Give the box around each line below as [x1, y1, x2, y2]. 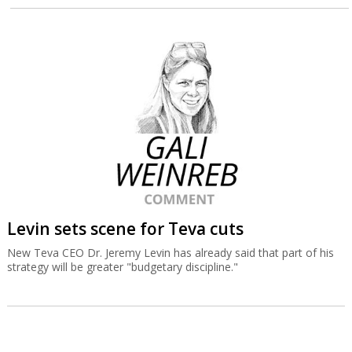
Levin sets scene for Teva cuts [6, 218, 244, 240]
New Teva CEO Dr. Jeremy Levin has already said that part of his [6, 245, 334, 260]
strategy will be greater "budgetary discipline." [6, 259, 238, 274]
